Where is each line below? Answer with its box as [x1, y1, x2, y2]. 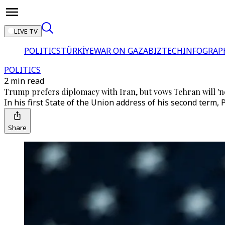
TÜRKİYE [61, 45, 94, 56]
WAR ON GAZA [94, 45, 148, 56]
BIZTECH [148, 45, 183, 56]
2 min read [4, 75, 44, 86]
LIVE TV [14, 27, 38, 36]
